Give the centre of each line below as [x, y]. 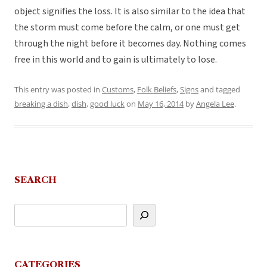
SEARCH [35, 180]
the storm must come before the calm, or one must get [127, 28]
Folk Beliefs [157, 90]
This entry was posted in [58, 90]
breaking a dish [41, 104]
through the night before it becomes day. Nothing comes [130, 44]
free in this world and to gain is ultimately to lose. [116, 60]
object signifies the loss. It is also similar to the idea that [130, 12]
